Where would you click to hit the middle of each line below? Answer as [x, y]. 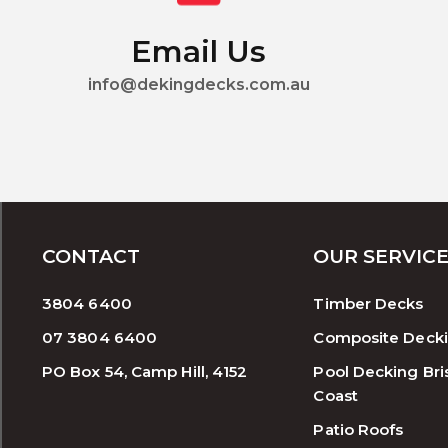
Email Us [199, 51]
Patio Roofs [358, 430]
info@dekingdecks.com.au [198, 84]
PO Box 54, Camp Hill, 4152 [145, 372]
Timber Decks [368, 304]
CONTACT [91, 257]
